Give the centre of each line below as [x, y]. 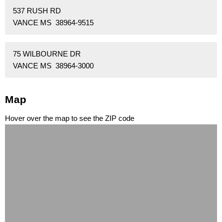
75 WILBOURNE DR [47, 54]
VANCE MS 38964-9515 [53, 23]
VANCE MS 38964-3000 [53, 66]
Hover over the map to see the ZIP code [70, 118]
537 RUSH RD [37, 11]
